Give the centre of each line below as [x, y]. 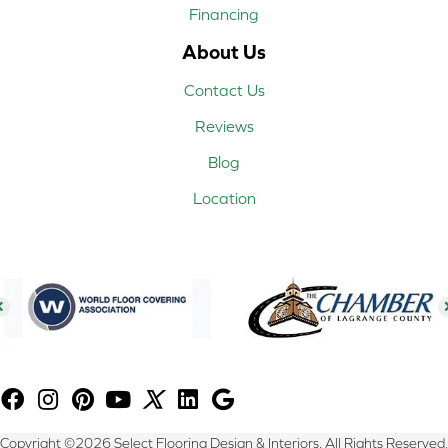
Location [224, 197]
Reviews [224, 125]
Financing [224, 13]
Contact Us [224, 89]
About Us [224, 51]
